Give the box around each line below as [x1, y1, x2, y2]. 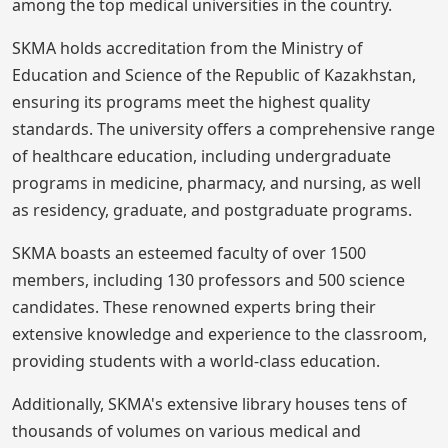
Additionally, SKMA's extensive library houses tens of [12, 392, 407, 415]
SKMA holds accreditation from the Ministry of [12, 36, 363, 59]
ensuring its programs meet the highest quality [12, 90, 370, 113]
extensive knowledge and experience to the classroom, [12, 322, 427, 345]
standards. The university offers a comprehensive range [12, 117, 435, 140]
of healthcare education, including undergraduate [12, 144, 391, 167]
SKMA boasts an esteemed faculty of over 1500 [12, 241, 366, 264]
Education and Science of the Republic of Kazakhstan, [12, 63, 416, 86]
